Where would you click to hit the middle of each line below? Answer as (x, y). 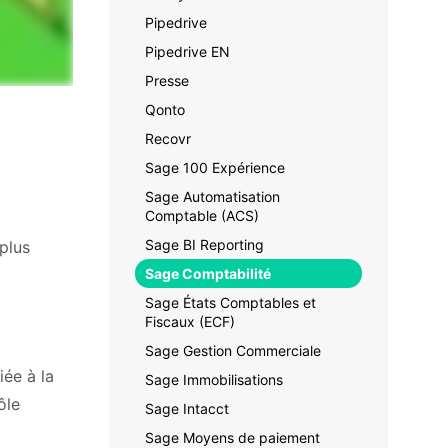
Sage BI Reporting (204, 244)
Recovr (168, 138)
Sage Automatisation (212, 196)
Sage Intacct (187, 408)
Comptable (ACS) (202, 215)
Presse (167, 80)
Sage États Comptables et (230, 302)
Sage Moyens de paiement (232, 437)
